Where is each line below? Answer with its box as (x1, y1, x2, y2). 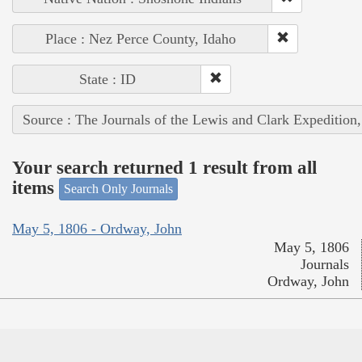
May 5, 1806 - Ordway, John (12, 220, 182, 237)
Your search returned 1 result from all (12, 157, 317, 178)
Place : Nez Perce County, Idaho (45, 31, 236, 48)
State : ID (78, 71, 136, 88)
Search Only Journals (64, 182, 173, 196)
